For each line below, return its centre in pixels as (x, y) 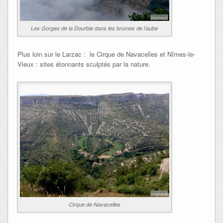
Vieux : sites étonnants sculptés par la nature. (84, 64)
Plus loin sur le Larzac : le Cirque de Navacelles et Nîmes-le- (106, 54)
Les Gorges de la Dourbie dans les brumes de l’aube (95, 28)
